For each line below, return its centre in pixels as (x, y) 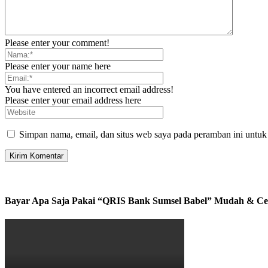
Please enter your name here (58, 66)
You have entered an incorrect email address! (89, 90)
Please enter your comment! (57, 43)
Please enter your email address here (73, 100)
